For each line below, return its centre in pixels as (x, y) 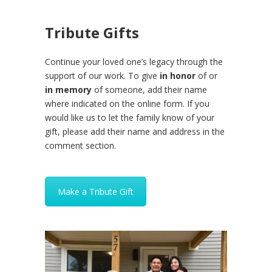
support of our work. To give (102, 75)
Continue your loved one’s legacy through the (134, 61)
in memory (68, 89)
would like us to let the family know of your (130, 117)
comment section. (80, 145)
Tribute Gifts (92, 32)
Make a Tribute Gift (96, 191)
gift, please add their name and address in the (135, 131)
